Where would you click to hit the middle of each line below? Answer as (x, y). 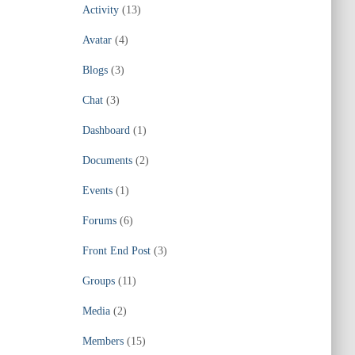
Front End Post (116, 251)
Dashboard (106, 130)
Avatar (97, 40)
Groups (98, 281)
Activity (100, 10)
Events (97, 191)
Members (103, 341)
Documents (107, 160)
